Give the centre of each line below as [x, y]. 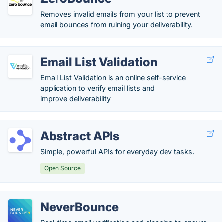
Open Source [62, 168]
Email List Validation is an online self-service [113, 78]
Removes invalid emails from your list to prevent [120, 14]
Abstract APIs [80, 136]
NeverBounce [80, 207]
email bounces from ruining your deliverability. [116, 25]
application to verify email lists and [97, 88]
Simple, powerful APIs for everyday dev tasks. [117, 151]
